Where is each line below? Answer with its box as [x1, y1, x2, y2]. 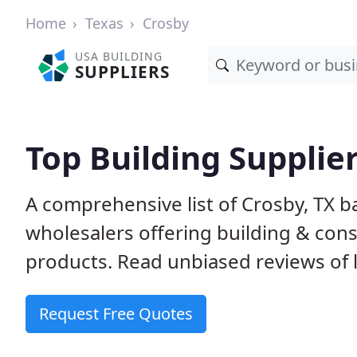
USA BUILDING [75, 49, 163, 64]
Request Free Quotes [39, 303, 193, 324]
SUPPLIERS [75, 61, 171, 83]
